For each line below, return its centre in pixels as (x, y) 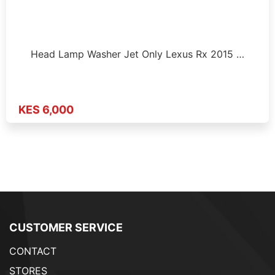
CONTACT (33, 251)
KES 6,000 (46, 110)
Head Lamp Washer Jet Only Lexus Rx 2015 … (137, 54)
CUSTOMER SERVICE (66, 228)
